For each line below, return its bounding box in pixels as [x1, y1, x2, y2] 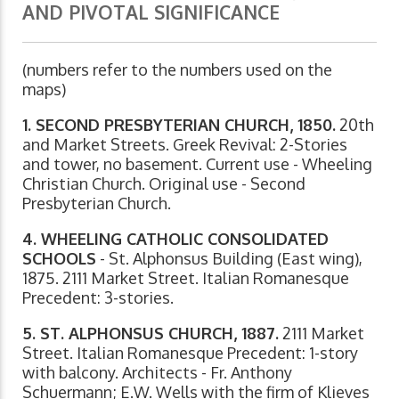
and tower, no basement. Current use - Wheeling [22, 154, 372, 175]
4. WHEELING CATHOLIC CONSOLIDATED [22, 229, 329, 249]
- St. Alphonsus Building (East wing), [96, 248, 362, 269]
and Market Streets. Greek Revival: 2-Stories [22, 134, 347, 155]
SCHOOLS [22, 248, 96, 269]
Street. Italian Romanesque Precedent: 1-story [22, 343, 358, 363]
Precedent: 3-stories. [22, 288, 174, 308]
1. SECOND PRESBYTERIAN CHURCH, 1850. [22, 115, 336, 135]
